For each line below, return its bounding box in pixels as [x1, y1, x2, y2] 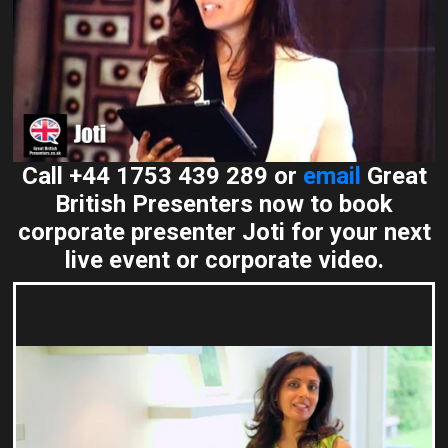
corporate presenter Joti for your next [17, 217, 431, 246]
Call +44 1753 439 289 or [21, 161, 303, 190]
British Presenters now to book [55, 189, 393, 218]
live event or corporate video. [64, 245, 384, 274]
